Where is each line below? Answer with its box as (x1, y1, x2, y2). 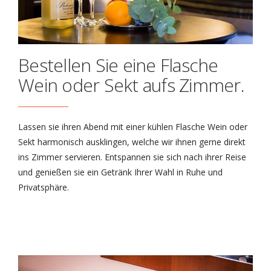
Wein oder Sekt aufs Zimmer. (18, 73, 244, 98)
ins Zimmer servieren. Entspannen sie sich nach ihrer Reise (18, 151, 246, 163)
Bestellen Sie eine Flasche (18, 53, 218, 78)
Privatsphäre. (18, 181, 69, 194)
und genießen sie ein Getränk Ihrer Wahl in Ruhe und (18, 166, 223, 178)
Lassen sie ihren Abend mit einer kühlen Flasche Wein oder (18, 121, 247, 133)
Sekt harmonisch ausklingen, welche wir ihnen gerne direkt (18, 136, 246, 148)
